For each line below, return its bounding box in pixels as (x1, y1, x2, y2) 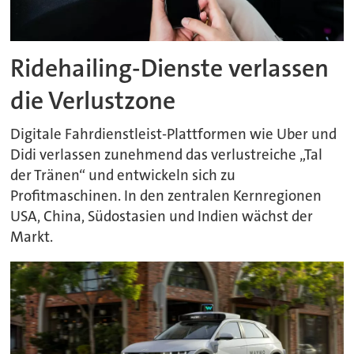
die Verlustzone (10, 85, 176, 118)
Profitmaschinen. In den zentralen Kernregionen (10, 186, 322, 205)
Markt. (10, 228, 54, 247)
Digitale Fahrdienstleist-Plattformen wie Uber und (10, 125, 337, 144)
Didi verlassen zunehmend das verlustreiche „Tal (10, 145, 323, 164)
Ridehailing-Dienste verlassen (10, 52, 330, 85)
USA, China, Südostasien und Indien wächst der (10, 207, 314, 226)
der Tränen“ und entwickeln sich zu (10, 166, 236, 185)
